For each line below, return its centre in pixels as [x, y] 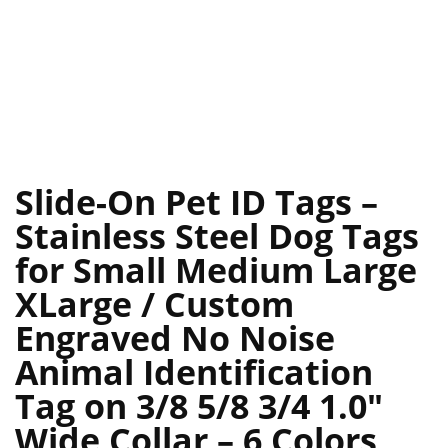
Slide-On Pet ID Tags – [196, 202]
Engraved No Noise [175, 338]
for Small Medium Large [216, 270]
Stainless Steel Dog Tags [217, 236]
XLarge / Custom [154, 304]
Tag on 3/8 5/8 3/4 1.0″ [199, 406]
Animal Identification [194, 372]
